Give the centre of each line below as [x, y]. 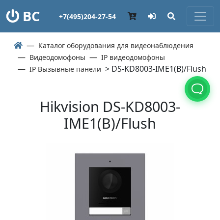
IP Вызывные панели [65, 69]
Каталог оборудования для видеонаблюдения [116, 45]
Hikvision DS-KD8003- [110, 106]
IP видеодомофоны [133, 57]
